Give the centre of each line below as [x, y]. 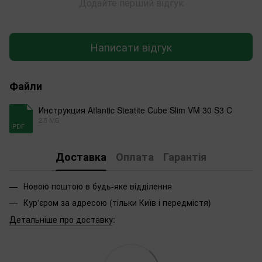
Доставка [81, 156]
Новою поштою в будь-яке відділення [98, 186]
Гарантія [185, 156]
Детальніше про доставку [61, 219]
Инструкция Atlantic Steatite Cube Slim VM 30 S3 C [135, 110]
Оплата [135, 156]
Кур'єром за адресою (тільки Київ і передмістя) [117, 203]
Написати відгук [131, 46]
